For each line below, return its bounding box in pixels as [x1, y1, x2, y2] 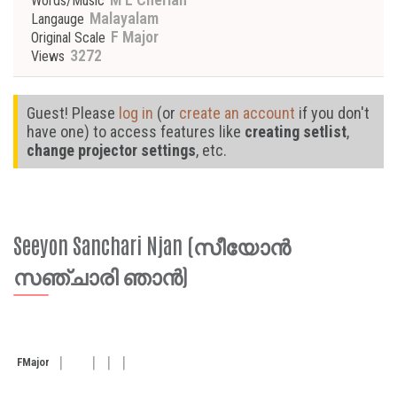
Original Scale [31, 29, 105, 46]
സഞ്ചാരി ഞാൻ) [13, 261, 188, 288]
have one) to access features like [27, 122, 245, 141]
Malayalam [86, 9, 159, 27]
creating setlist [245, 122, 346, 141]
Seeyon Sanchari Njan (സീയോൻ [13, 230, 291, 258]
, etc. [196, 141, 227, 160]
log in [119, 104, 153, 122]
